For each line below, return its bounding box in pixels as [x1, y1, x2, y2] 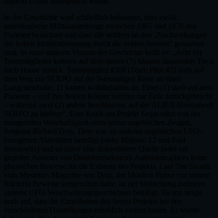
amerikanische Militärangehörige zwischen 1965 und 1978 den [4, 21, 197, 30]
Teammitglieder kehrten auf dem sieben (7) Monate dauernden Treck [4, 56, 214, 65]
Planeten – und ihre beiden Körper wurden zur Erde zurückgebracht [4, 91, 212, 100]
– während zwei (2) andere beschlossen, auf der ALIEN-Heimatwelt [4, 100, 213, 109]
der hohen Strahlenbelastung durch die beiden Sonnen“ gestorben [4, 39, 204, 48]
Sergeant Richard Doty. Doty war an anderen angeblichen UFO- [4, 127, 202, 135]
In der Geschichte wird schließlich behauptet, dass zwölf [4, 13, 177, 21]
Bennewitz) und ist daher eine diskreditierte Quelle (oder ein [4, 144, 188, 153]
